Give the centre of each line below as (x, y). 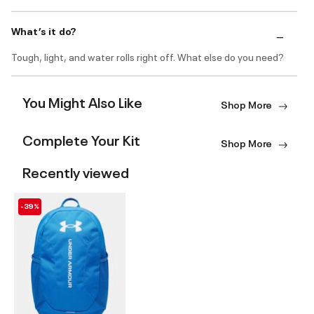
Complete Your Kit (81, 139)
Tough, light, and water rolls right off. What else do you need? (148, 57)
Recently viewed (76, 171)
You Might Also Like (82, 101)
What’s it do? (44, 31)
